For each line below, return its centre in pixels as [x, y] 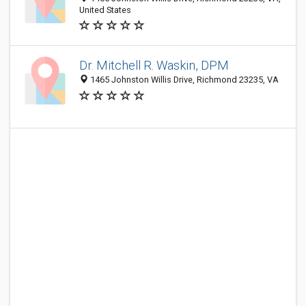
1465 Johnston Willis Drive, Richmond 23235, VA [183, 80]
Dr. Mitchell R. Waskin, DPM [154, 66]
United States [105, 10]
